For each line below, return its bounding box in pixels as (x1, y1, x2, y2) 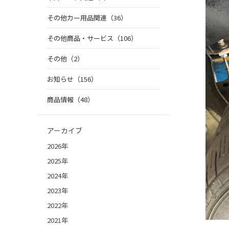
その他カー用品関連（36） (47, 13, 127, 23)
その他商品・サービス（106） (47, 33, 138, 43)
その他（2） (47, 54, 84, 64)
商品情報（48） (47, 95, 94, 105)
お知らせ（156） (47, 74, 98, 84)
